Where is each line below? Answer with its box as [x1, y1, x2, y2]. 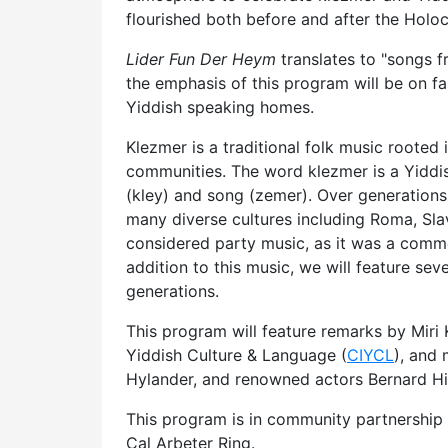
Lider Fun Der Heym [126, 49, 281, 69]
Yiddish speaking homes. [126, 97, 314, 117]
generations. [126, 281, 224, 301]
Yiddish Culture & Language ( [126, 345, 347, 365]
